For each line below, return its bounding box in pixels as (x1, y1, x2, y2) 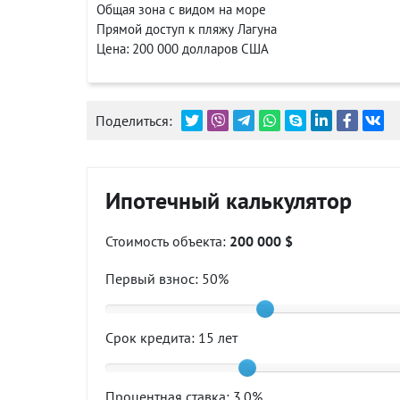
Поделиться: (96, 112, 172, 129)
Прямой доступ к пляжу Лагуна (96, 21, 277, 37)
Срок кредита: (105, 329, 198, 346)
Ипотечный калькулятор (105, 186, 352, 215)
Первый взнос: (105, 270, 202, 287)
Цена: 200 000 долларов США (96, 40, 269, 57)
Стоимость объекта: (105, 232, 229, 250)
